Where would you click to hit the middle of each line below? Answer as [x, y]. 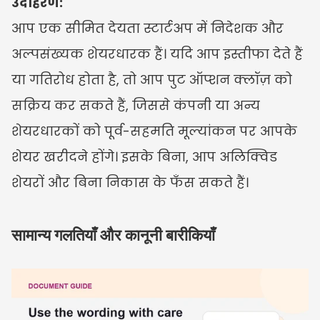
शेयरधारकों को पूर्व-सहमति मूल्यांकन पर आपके [154, 131]
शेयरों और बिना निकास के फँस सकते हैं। [130, 182]
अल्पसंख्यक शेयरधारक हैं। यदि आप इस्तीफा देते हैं [157, 54]
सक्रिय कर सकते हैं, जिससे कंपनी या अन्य [136, 105]
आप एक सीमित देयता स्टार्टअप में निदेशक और [147, 28]
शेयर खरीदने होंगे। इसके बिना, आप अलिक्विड [144, 157]
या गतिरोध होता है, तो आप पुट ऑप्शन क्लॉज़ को [152, 80]
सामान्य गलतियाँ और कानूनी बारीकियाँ [113, 235]
